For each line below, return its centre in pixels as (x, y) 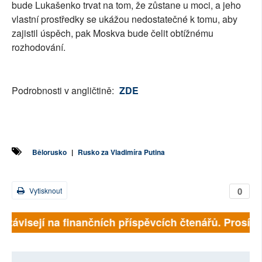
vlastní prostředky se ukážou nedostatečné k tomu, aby (125, 19)
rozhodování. (39, 47)
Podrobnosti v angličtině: (64, 91)
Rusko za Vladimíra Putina (121, 152)
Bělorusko (49, 152)
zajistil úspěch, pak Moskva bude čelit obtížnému (113, 33)
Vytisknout (45, 191)
